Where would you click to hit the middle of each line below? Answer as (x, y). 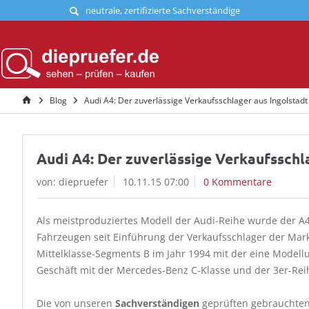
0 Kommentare (238, 182)
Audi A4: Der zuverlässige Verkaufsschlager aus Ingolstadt (196, 100)
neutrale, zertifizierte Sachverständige (162, 10)
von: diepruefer (72, 182)
